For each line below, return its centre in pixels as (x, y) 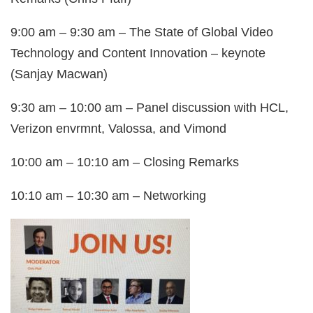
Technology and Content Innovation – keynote (138, 53)
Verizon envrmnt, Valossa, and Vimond (118, 129)
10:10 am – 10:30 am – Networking (110, 196)
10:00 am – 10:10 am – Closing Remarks (125, 162)
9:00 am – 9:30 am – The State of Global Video (142, 32)
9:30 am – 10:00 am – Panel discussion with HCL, (150, 108)
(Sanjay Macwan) (59, 74)
